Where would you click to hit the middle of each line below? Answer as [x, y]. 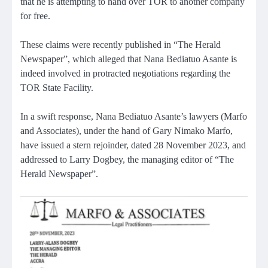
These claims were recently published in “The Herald [121, 45]
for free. [35, 16]
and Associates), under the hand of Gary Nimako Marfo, [127, 131]
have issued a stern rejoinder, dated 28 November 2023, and [133, 145]
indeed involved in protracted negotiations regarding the [125, 74]
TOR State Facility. [57, 88]
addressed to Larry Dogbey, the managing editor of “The [127, 160]
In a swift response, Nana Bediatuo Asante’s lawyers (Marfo [134, 117]
